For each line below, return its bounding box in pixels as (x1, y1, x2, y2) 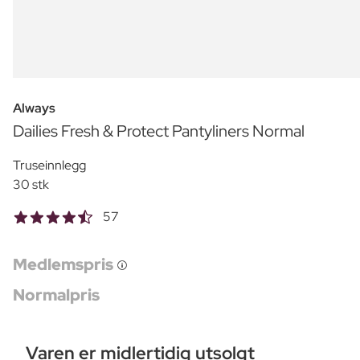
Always (13, 99, 55, 117)
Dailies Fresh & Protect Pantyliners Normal (13, 120, 305, 141)
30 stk (13, 175, 49, 193)
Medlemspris (13, 253, 117, 275)
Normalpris (13, 284, 100, 305)
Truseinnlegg (13, 156, 86, 174)
